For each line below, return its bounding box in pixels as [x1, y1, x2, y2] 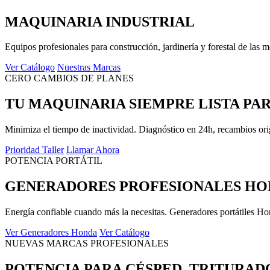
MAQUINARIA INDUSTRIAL [5, 13, 195, 30]
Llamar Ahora [66, 145, 119, 155]
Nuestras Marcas [57, 62, 121, 73]
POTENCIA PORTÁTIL [5, 155, 102, 166]
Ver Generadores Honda [5, 227, 97, 238]
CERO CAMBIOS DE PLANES [5, 73, 134, 84]
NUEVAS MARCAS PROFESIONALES [5, 238, 169, 249]
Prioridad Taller [5, 145, 64, 155]
